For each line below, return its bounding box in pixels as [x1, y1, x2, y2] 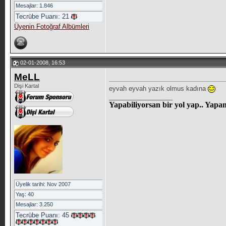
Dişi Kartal [14, 83, 39, 89]
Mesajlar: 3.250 [15, 201, 53, 207]
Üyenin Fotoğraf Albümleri [14, 23, 89, 30]
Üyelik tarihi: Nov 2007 [15, 181, 71, 187]
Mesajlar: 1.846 [15, 3, 53, 9]
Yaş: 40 [15, 191, 34, 197]
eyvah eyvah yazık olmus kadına [108, 85, 208, 93]
